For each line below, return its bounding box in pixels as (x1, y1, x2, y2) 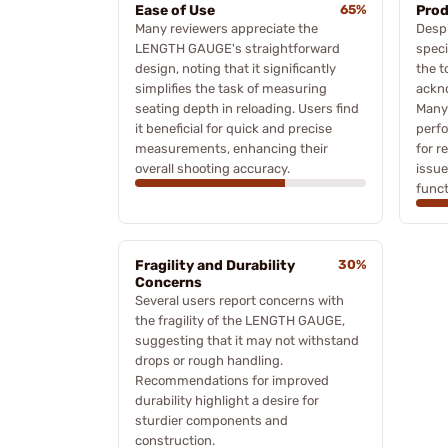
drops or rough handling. (135, 352, 283, 368)
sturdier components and (135, 412, 288, 428)
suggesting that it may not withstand (135, 332, 359, 348)
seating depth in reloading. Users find (135, 100, 359, 116)
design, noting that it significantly (135, 60, 336, 76)
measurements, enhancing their (135, 140, 328, 156)
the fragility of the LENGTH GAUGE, (135, 312, 345, 328)
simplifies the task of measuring (135, 80, 327, 96)
